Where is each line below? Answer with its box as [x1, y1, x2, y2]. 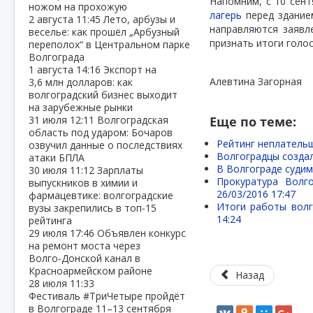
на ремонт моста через [29, 239, 140, 252]
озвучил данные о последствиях [29, 138, 182, 152]
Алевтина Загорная [210, 75, 303, 88]
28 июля [29, 277, 70, 290]
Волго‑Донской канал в [29, 252, 140, 265]
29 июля [29, 226, 70, 240]
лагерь [210, 8, 242, 22]
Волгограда [29, 50, 85, 64]
